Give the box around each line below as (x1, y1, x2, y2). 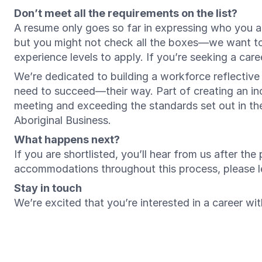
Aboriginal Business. (14, 114, 114, 126)
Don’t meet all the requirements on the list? (14, 7, 237, 19)
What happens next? (14, 133, 120, 146)
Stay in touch (14, 182, 82, 194)
